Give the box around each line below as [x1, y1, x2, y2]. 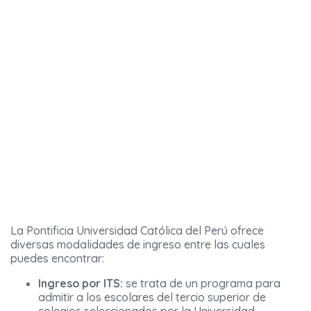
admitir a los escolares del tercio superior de [38, 289, 266, 304]
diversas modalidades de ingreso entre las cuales [10, 237, 265, 251]
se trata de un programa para [123, 276, 280, 290]
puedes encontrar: [10, 251, 104, 265]
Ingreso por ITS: [38, 276, 123, 290]
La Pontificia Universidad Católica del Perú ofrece [10, 223, 264, 237]
